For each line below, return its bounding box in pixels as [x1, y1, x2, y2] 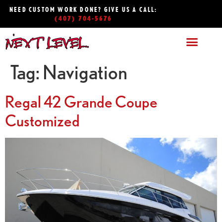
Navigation [43, 60, 127, 83]
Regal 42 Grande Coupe [5, 92, 158, 111]
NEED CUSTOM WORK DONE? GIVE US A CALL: [9, 5, 158, 13]
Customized [5, 111, 80, 129]
